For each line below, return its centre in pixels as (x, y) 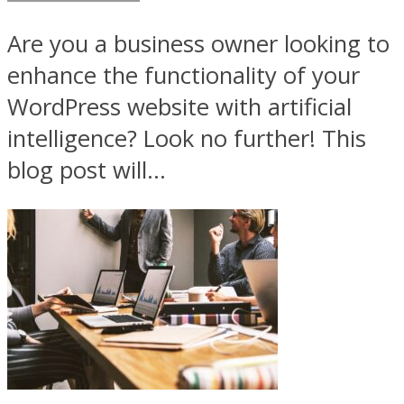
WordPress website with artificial (179, 106)
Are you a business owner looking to (198, 43)
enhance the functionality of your (184, 75)
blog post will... (87, 170)
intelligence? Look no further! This (187, 138)
